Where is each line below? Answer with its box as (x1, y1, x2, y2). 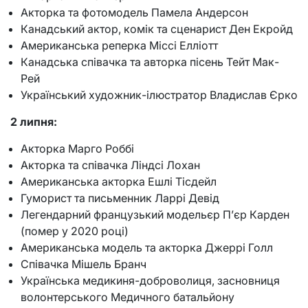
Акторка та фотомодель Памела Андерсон (21, 5, 248, 20)
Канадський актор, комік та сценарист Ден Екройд (21, 22, 293, 36)
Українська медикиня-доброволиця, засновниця (21, 274, 280, 288)
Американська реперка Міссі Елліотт (21, 38, 218, 53)
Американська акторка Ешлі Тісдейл (21, 175, 217, 189)
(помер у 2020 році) (21, 224, 129, 239)
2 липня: (10, 115, 57, 129)
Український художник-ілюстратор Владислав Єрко (21, 88, 298, 102)
